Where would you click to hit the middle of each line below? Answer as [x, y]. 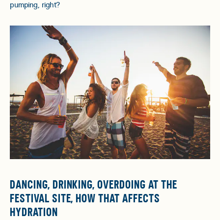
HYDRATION [34, 213]
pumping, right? [35, 5]
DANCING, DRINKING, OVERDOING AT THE [94, 185]
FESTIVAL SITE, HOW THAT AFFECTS [85, 199]
